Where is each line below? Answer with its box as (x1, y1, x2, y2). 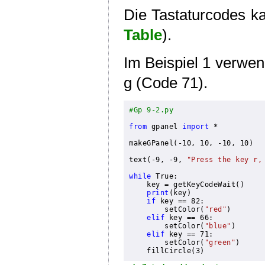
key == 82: (156, 197, 205, 206)
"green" (204, 238, 236, 247)
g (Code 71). (124, 73, 208, 92)
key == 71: (164, 230, 214, 239)
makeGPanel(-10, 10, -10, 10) (129, 139, 254, 148)
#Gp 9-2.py (129, 106, 174, 115)
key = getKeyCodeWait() (147, 180, 245, 189)
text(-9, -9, (129, 156, 187, 164)
